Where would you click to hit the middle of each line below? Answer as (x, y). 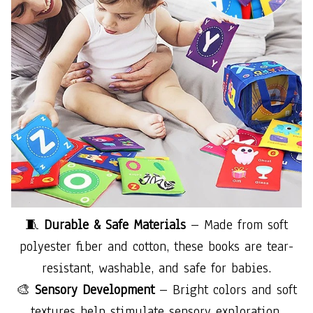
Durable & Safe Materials (115, 225)
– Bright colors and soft (226, 290)
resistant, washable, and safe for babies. (156, 268)
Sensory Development (95, 290)
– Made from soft (237, 225)
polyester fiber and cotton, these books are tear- (156, 246)
